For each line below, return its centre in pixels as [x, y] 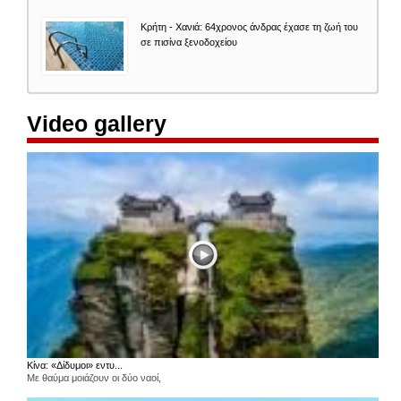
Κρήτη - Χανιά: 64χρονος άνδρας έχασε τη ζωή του [249, 26]
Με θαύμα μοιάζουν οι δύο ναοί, [94, 378]
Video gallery [97, 123]
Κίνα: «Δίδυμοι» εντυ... [75, 366]
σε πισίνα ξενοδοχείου [189, 42]
